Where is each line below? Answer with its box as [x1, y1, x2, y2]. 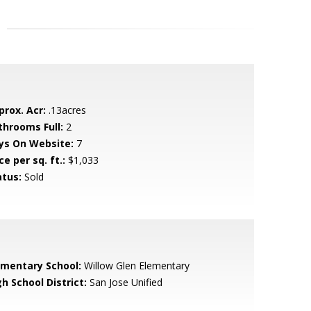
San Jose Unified [86, 276, 162, 289]
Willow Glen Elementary [81, 259, 190, 272]
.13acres [45, 103, 86, 117]
